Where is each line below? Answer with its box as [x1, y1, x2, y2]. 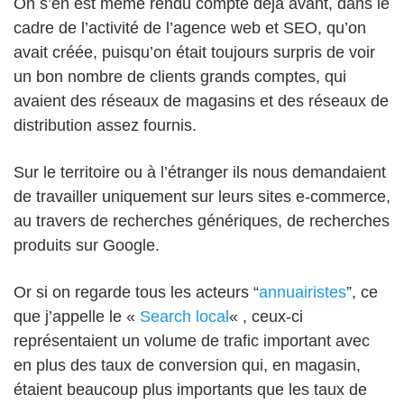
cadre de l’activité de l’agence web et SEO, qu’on [14, 19, 366, 38]
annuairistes [259, 283, 346, 302]
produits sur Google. [14, 236, 160, 255]
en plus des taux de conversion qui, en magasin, [14, 356, 361, 375]
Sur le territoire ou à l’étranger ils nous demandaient [14, 163, 386, 182]
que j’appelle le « [14, 308, 140, 326]
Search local [140, 308, 229, 326]
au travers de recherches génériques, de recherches [14, 212, 390, 231]
